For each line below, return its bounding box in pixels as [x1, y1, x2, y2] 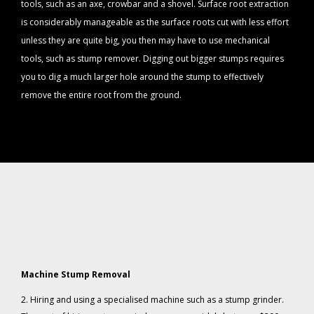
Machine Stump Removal [21, 268, 130, 281]
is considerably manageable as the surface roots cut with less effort [21, 16, 289, 29]
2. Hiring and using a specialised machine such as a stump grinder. [21, 294, 284, 306]
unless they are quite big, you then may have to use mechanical [21, 34, 270, 47]
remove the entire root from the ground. [21, 89, 182, 102]
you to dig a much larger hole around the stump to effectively [21, 71, 264, 83]
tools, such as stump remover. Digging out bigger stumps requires [21, 53, 284, 65]
